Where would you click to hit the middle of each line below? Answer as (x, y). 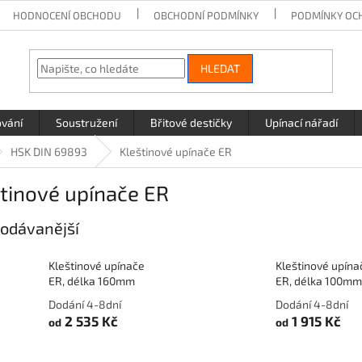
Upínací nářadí (301, 122)
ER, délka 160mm (92, 281)
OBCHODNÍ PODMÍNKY (206, 15)
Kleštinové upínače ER (176, 152)
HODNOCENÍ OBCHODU (67, 15)
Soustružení (86, 122)
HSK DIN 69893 (49, 152)
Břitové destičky (191, 122)
